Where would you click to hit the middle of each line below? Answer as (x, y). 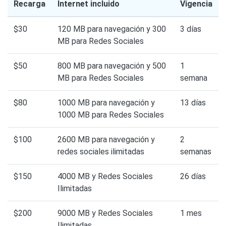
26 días (193, 177)
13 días (193, 103)
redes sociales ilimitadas (101, 152)
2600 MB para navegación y (106, 140)
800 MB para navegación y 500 (112, 66)
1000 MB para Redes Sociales (111, 115)
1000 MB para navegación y (106, 103)
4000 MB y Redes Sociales (105, 177)
